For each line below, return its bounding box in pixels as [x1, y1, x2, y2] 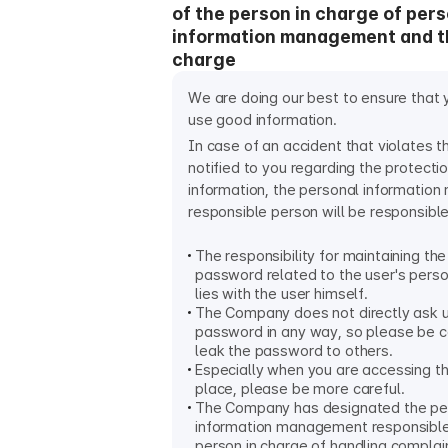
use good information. [188, 111, 337, 129]
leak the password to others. [195, 342, 393, 360]
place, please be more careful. [195, 380, 405, 398]
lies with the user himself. [195, 285, 368, 303]
